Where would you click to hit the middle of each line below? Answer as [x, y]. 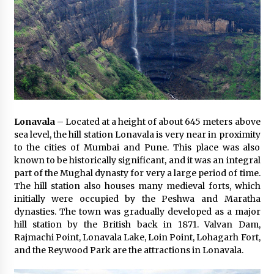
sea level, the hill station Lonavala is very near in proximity [137, 135]
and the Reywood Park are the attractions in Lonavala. [128, 250]
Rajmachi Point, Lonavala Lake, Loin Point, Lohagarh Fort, [137, 238]
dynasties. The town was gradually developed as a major [137, 212]
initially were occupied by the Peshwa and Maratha [137, 199]
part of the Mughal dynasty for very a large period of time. [137, 173]
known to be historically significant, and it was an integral [137, 161]
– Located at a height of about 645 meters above [158, 122]
